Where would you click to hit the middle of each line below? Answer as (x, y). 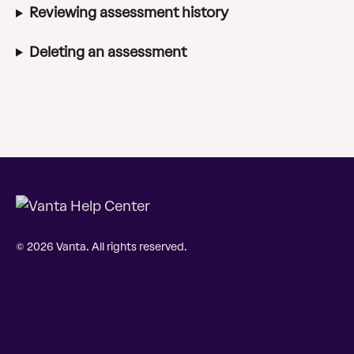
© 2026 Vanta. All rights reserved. (102, 247)
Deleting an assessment (107, 52)
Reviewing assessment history (128, 13)
